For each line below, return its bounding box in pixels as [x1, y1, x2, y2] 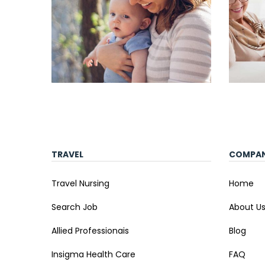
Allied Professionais [51, 225, 129, 237]
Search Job [51, 201, 98, 213]
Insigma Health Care [51, 248, 135, 260]
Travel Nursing [51, 177, 109, 189]
